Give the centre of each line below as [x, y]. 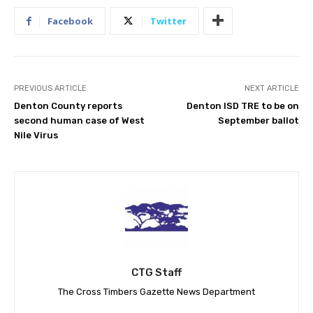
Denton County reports [68, 105]
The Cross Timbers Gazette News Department [156, 291]
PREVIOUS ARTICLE [50, 88]
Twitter [168, 21]
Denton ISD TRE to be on [242, 105]
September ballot [258, 120]
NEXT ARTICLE [271, 88]
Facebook [70, 21]
